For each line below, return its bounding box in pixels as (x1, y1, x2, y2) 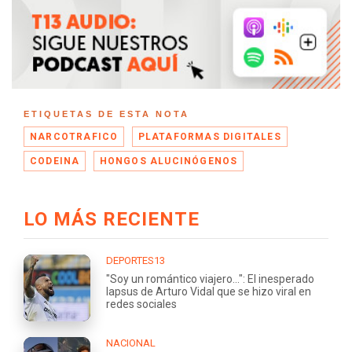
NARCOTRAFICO (30, 130, 119, 142)
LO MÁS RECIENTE (24, 207, 200, 230)
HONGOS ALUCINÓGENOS (99, 155, 238, 167)
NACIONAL (106, 336, 156, 349)
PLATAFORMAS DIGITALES (137, 130, 281, 142)
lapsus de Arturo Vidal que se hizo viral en (106, 284, 311, 298)
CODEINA (30, 155, 80, 167)
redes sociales (106, 297, 177, 310)
